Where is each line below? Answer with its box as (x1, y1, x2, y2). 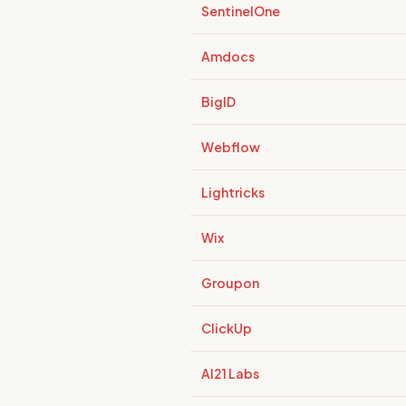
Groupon (201, 275, 259, 291)
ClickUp (201, 320, 252, 336)
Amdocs (201, 48, 255, 64)
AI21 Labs (201, 365, 259, 382)
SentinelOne (201, 3, 280, 19)
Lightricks (201, 184, 265, 200)
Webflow (201, 139, 260, 155)
